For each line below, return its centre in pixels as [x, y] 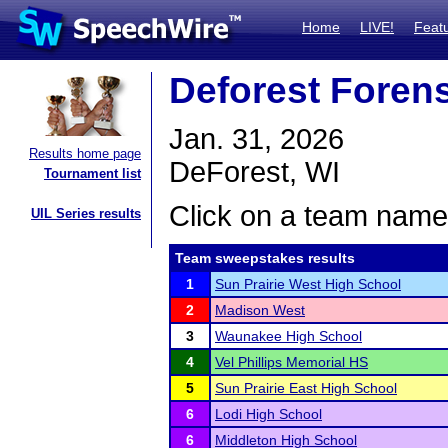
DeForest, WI [254, 172]
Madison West [260, 310]
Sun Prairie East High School [306, 388]
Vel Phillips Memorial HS [291, 362]
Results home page [85, 153]
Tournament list [92, 173]
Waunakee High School [288, 336]
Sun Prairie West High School [308, 284]
